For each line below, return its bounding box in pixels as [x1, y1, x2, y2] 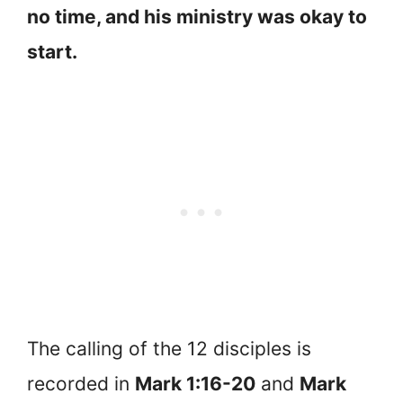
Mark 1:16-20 [135, 372, 255, 396]
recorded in [27, 372, 135, 396]
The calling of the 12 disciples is [27, 337, 311, 361]
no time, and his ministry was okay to [27, 4, 367, 28]
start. [27, 40, 77, 63]
